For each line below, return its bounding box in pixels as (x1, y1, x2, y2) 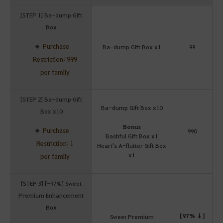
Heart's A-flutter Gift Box (97, 141, 166, 150)
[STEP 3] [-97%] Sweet (20, 179, 82, 188)
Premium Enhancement (18, 191, 84, 200)
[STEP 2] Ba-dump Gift (20, 95, 82, 104)
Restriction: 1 (36, 139, 74, 148)
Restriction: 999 (33, 55, 78, 64)
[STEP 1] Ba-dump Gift (20, 11, 82, 19)
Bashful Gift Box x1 (106, 132, 158, 140)
